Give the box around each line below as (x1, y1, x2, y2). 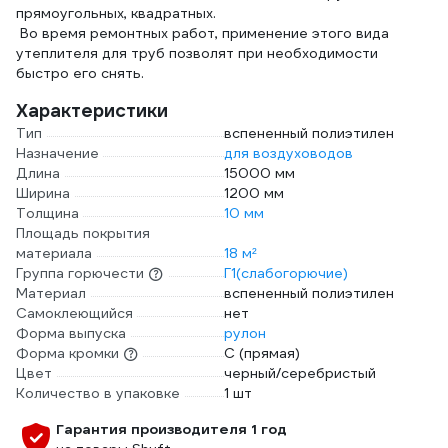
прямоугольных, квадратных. (16, 4, 216, 22)
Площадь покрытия (16, 224, 150, 242)
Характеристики (16, 99, 168, 122)
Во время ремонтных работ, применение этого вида (16, 24, 389, 42)
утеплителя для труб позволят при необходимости (16, 44, 378, 62)
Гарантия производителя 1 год (56, 420, 287, 438)
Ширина (16, 184, 70, 202)
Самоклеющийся (16, 304, 133, 322)
